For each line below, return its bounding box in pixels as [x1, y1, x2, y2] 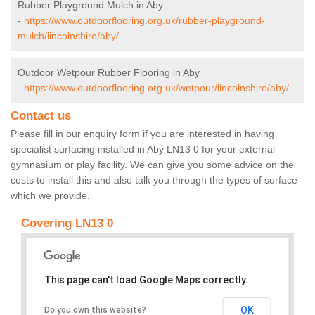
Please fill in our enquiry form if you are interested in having [11, 128, 274, 140]
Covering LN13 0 [21, 217, 113, 231]
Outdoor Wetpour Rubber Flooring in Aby [18, 67, 200, 79]
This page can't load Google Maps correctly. [44, 274, 248, 286]
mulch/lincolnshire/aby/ [18, 30, 119, 42]
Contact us [11, 109, 71, 123]
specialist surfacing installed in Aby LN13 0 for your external [11, 143, 275, 155]
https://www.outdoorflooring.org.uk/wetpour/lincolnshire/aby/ [24, 82, 289, 94]
